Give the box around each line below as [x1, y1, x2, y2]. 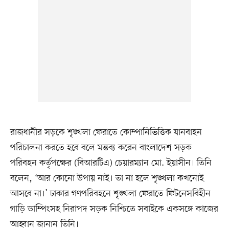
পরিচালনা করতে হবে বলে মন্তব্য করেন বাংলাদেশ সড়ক [10, 142, 192, 154]
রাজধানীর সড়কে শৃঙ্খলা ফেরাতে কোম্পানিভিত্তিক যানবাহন [10, 126, 202, 139]
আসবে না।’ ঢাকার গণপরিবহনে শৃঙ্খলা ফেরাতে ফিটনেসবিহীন [10, 188, 211, 200]
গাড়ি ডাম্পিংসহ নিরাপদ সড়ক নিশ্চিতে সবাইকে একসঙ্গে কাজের [10, 203, 218, 216]
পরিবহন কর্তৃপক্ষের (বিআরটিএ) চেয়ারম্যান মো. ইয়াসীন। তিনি [10, 157, 212, 170]
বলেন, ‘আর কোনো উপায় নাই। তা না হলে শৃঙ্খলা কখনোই [10, 172, 204, 185]
